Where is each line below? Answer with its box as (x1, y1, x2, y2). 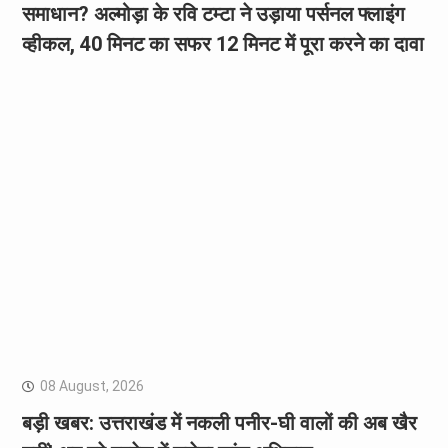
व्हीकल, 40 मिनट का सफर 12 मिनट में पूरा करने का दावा (21, 31, 424, 56)
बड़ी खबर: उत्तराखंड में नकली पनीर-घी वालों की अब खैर (21, 410, 417, 435)
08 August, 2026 (39, 377, 144, 394)
